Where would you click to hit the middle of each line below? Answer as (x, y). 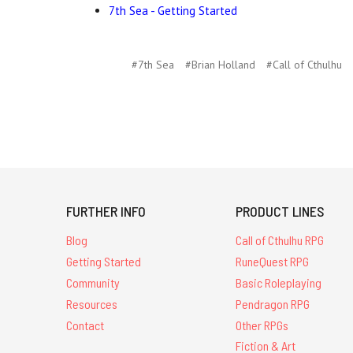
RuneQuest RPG (273, 262)
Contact (85, 325)
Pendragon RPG (273, 303)
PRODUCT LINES (281, 212)
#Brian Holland (220, 65)
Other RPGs (262, 325)
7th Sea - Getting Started (173, 11)
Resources (92, 303)
